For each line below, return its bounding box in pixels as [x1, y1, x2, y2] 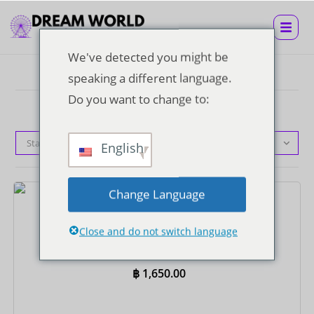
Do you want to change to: [68, 90, 210, 107]
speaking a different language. [68, 69, 232, 86]
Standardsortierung [27, 137, 109, 150]
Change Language [109, 186, 205, 202]
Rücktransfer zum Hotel [100, 245, 214, 259]
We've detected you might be [68, 48, 228, 64]
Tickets [145, 214, 169, 226]
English [97, 139, 144, 156]
